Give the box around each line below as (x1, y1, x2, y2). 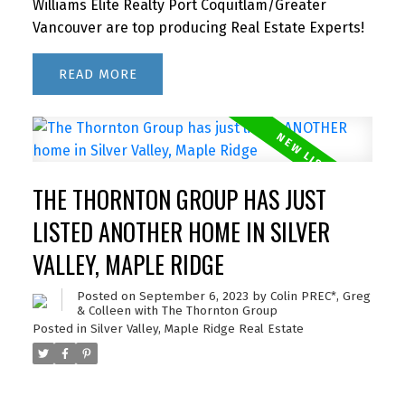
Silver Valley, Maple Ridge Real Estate (89, 322, 304, 337)
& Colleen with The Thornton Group (76, 304, 278, 319)
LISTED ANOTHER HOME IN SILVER (32, 214, 330, 250)
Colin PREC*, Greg (269, 289, 371, 305)
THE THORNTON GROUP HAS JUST (32, 182, 326, 218)
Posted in (32, 322, 87, 337)
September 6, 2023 (138, 289, 249, 305)
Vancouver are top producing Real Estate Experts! (32, 18, 364, 36)
